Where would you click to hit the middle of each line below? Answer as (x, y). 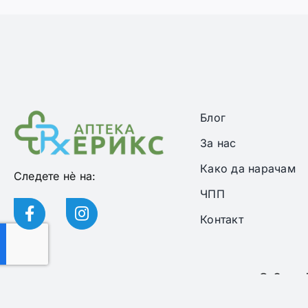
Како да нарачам (248, 169)
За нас (218, 143)
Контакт (222, 220)
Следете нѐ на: (55, 176)
